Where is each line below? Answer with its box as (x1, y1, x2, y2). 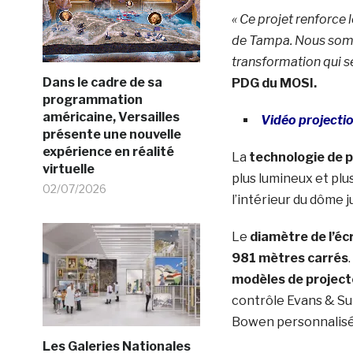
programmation (42, 91, 143, 107)
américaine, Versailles (42, 109, 180, 124)
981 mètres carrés (231, 250, 348, 266)
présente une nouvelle (42, 126, 181, 142)
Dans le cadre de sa (42, 74, 162, 90)
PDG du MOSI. (231, 75, 317, 91)
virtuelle (42, 161, 95, 176)
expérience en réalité (42, 143, 174, 159)
